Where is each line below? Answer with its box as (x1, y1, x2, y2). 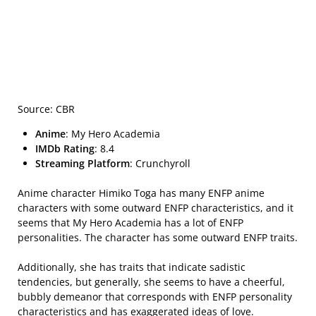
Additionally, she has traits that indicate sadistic (18, 260, 245, 274)
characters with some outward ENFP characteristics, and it (18, 200, 293, 214)
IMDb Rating (35, 141, 95, 155)
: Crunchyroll (130, 156, 190, 170)
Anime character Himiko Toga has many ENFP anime (18, 186, 265, 200)
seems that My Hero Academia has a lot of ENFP (18, 215, 243, 229)
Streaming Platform (35, 156, 130, 170)
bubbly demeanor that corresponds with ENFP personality (18, 289, 292, 303)
